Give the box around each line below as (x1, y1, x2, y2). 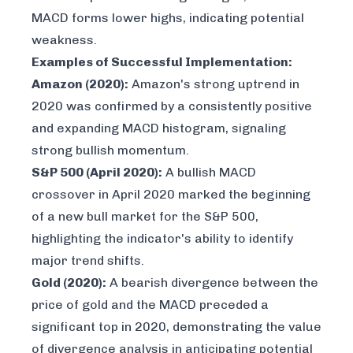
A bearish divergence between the (106, 275, 318, 291)
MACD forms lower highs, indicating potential (32, 10, 304, 26)
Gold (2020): (32, 275, 106, 291)
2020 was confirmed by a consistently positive (32, 98, 312, 114)
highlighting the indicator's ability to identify (32, 231, 293, 247)
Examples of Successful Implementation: (32, 54, 292, 70)
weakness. (32, 32, 97, 48)
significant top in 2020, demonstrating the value (32, 319, 321, 335)
